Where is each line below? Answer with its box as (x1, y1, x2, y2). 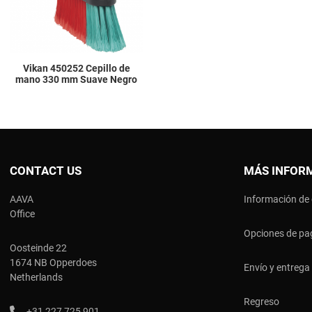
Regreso (244, 296, 279, 308)
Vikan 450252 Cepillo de (22, 63, 130, 75)
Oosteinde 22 (10, 242, 67, 254)
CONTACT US (10, 164, 81, 178)
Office (10, 208, 35, 220)
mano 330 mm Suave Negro (15, 74, 138, 86)
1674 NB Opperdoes (10, 257, 97, 269)
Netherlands (10, 272, 63, 283)
